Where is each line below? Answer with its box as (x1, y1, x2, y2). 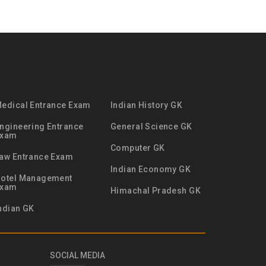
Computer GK (110, 143, 165, 153)
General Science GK (110, 122, 192, 131)
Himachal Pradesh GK (110, 186, 201, 195)
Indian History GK (110, 100, 183, 110)
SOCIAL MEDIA (49, 251, 105, 260)
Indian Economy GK (110, 164, 191, 174)
